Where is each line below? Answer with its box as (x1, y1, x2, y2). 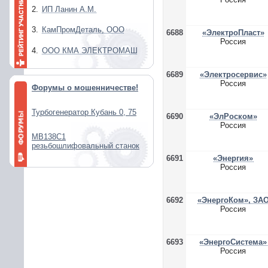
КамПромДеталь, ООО (42, 25, 124, 34)
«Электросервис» (200, 70, 267, 79)
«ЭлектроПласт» (202, 28, 264, 37)
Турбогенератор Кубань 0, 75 (32, 108, 136, 117)
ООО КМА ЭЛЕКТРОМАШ (42, 46, 138, 55)
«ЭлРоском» (209, 112, 257, 121)
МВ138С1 (32, 132, 66, 141)
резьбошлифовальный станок (32, 141, 139, 150)
